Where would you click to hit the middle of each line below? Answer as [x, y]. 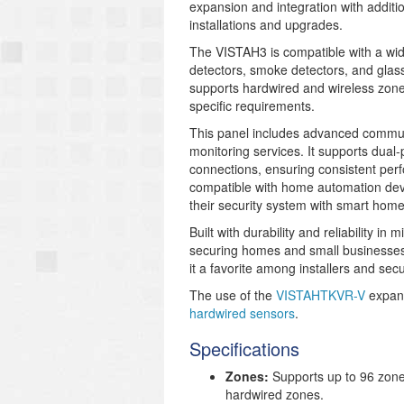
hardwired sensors [242, 313]
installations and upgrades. [266, 24]
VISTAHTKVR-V [321, 295]
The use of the [233, 295]
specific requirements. [252, 106]
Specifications [244, 349]
